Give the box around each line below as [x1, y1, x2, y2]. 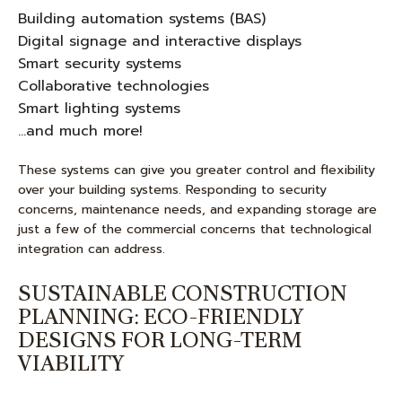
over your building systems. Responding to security [18, 180, 327, 199]
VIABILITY [18, 349, 125, 377]
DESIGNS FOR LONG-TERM [18, 326, 302, 354]
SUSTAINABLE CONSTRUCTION [18, 279, 347, 307]
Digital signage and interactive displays [18, 31, 301, 52]
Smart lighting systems [18, 98, 180, 119]
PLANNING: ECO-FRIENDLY [18, 302, 303, 330]
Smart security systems [18, 53, 181, 74]
